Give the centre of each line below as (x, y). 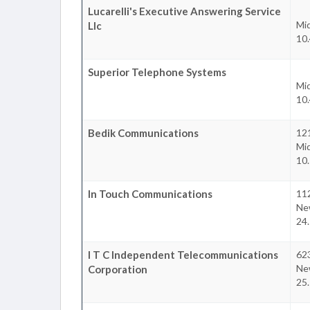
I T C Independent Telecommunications (183, 254)
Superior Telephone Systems (157, 72)
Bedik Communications (143, 133)
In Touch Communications (150, 193)
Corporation (118, 269)
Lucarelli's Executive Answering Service (184, 11)
